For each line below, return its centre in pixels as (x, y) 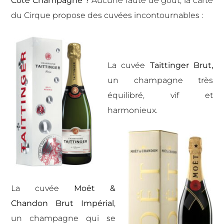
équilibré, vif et (160, 95)
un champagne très (160, 80)
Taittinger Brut (178, 65)
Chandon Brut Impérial (62, 203)
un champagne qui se (63, 218)
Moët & (87, 188)
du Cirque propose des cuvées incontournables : (107, 15)
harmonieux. (133, 110)
